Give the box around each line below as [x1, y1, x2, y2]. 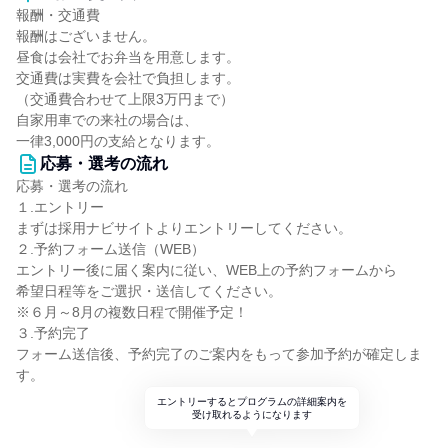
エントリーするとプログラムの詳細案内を [157, 396, 347, 407]
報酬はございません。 [16, 28, 156, 44]
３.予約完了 [16, 325, 90, 341]
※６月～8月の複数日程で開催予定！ [16, 304, 248, 320]
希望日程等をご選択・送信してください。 [16, 283, 282, 299]
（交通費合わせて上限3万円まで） [16, 91, 234, 107]
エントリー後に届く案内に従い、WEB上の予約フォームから [16, 262, 397, 278]
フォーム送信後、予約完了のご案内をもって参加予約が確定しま [16, 346, 422, 362]
